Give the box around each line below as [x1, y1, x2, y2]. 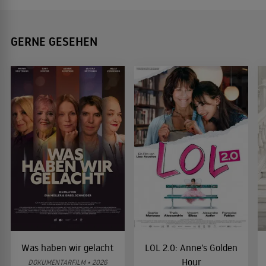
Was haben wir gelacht [21, 242, 114, 254]
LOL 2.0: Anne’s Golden [145, 242, 237, 254]
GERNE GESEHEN [11, 33, 97, 50]
